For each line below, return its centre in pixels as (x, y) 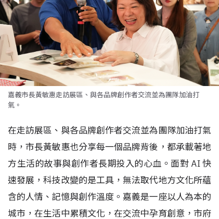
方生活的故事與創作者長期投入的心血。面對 (99, 164)
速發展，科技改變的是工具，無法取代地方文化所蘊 (109, 180)
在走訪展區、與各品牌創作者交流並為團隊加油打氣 (109, 130)
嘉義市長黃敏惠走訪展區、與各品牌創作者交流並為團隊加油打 (104, 95)
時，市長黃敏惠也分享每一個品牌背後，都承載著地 (109, 147)
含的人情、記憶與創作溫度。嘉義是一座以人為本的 (109, 197)
